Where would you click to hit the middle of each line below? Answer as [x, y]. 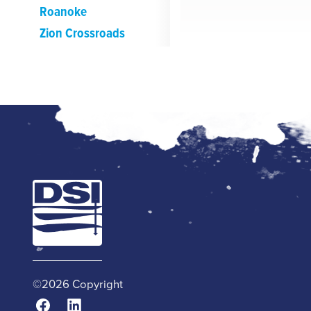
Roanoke [63, 12]
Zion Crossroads [82, 33]
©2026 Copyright [78, 284]
